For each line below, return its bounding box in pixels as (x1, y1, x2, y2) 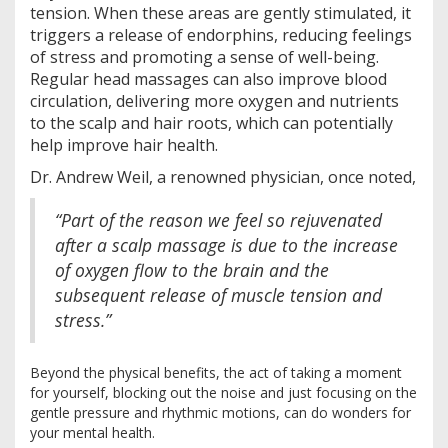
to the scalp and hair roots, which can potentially (30, 112, 393, 135)
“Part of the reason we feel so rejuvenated (55, 208, 382, 233)
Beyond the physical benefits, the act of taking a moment (30, 363, 402, 383)
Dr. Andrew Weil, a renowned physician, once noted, (30, 166, 416, 189)
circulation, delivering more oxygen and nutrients (30, 90, 399, 113)
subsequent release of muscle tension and (55, 283, 382, 308)
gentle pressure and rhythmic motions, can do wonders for (30, 403, 411, 423)
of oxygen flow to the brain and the (55, 258, 329, 283)
